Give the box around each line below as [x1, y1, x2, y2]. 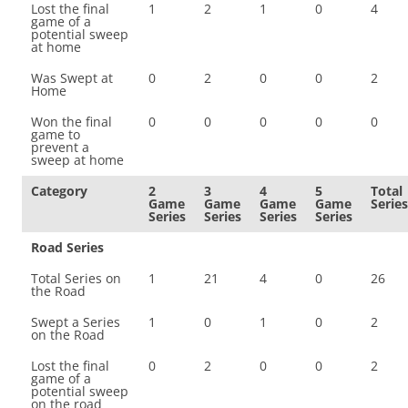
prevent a [31, 138, 89, 156]
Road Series [31, 239, 104, 256]
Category [31, 182, 87, 199]
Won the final [31, 113, 112, 130]
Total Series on [31, 270, 121, 287]
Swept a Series [31, 313, 120, 331]
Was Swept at [31, 69, 113, 87]
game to [31, 126, 80, 143]
